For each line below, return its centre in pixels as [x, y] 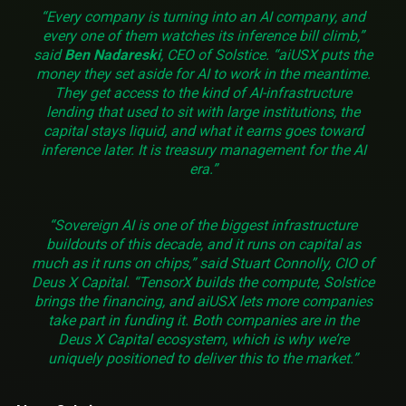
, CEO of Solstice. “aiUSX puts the [266, 54]
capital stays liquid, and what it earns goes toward [203, 130]
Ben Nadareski [112, 54]
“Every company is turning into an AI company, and [203, 16]
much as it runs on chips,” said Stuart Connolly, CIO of [203, 263]
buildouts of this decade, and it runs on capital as [203, 244]
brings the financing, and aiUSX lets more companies [203, 301]
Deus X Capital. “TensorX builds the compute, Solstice [203, 282]
